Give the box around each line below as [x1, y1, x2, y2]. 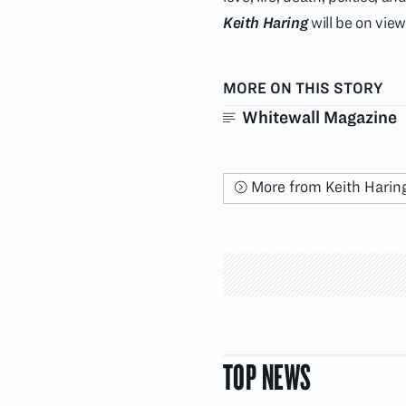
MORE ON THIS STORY [223, 80, 383, 97]
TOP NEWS [223, 353, 312, 400]
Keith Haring [223, 14, 308, 32]
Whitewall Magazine [241, 108, 397, 128]
